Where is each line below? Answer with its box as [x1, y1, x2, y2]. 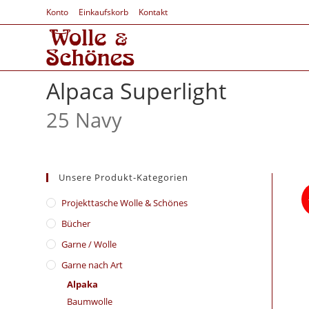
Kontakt [139, 6, 168, 18]
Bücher [61, 217, 91, 230]
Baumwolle [67, 295, 113, 308]
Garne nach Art [61, 259, 123, 271]
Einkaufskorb [79, 6, 129, 18]
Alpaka [67, 278, 99, 290]
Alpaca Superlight [46, 76, 227, 106]
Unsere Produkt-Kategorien [59, 171, 189, 183]
